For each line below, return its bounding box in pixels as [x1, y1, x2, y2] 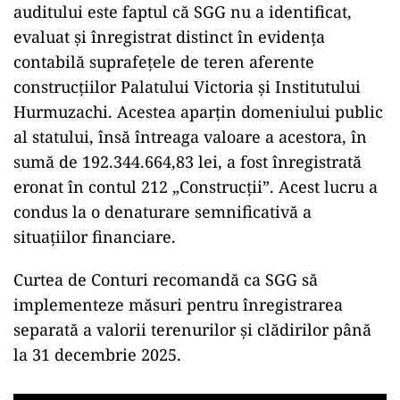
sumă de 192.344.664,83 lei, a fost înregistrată [13, 150, 362, 172]
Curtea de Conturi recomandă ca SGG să [13, 268, 318, 290]
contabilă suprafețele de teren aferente [13, 50, 314, 72]
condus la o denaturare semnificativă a [13, 200, 312, 222]
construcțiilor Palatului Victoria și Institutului [13, 75, 361, 97]
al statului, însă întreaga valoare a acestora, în [13, 125, 367, 147]
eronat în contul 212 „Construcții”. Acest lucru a [13, 175, 378, 197]
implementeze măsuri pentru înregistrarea [13, 293, 343, 315]
